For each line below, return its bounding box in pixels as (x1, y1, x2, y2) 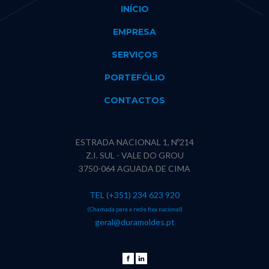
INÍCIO (120, 4, 149, 15)
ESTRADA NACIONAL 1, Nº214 (75, 137, 194, 148)
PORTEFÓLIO (104, 72, 165, 83)
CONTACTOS (104, 95, 165, 106)
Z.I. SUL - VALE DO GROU (85, 150, 184, 161)
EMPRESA (113, 26, 156, 38)
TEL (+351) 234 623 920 (89, 190, 180, 201)
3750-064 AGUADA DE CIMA (79, 163, 190, 174)
